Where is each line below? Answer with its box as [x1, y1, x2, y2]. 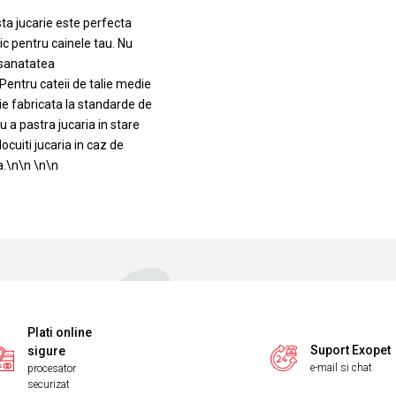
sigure [27, 344, 65, 358]
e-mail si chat [310, 361, 373, 374]
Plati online [27, 325, 92, 339]
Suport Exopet [310, 342, 392, 357]
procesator [27, 362, 76, 375]
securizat [27, 378, 70, 391]
